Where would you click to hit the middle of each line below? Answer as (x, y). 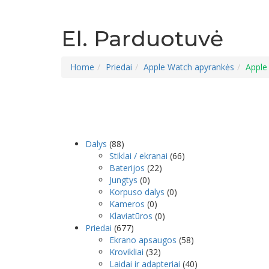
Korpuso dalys (137, 192)
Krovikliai (126, 252)
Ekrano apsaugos (143, 240)
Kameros (127, 204)
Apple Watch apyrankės (189, 67)
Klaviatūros (131, 216)
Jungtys (123, 180)
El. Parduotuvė (142, 39)
